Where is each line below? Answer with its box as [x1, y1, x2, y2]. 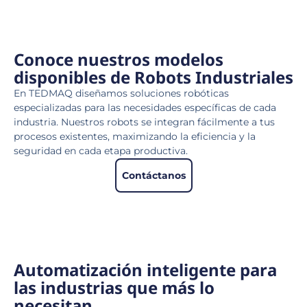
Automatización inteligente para [14, 258, 277, 281]
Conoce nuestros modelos [14, 47, 223, 71]
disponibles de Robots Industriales [14, 65, 293, 88]
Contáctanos [121, 169, 186, 182]
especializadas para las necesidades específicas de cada [14, 101, 276, 114]
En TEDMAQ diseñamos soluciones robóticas [14, 86, 229, 99]
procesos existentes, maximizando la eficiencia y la [14, 130, 256, 143]
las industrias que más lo [14, 275, 214, 299]
